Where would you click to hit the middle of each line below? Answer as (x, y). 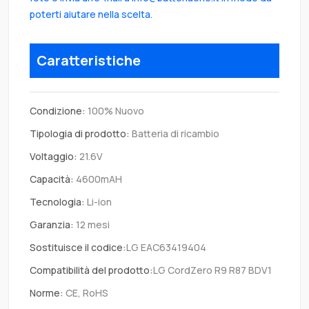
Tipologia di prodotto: (80, 134)
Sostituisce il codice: (78, 248)
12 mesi (92, 225)
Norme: (47, 293)
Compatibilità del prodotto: (91, 270)
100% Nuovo (115, 111)
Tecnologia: (57, 202)
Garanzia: (52, 225)
